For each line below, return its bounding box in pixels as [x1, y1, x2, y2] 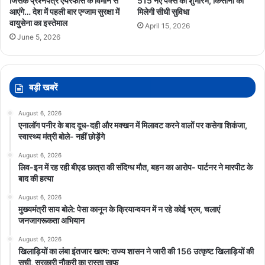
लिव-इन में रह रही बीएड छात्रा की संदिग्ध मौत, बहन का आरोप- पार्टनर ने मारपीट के [18, 161, 253, 172]
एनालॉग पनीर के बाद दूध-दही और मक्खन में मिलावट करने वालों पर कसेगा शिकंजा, [18, 119, 247, 130]
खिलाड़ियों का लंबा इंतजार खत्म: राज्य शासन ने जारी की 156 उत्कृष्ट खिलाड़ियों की [18, 245, 254, 256]
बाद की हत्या [18, 173, 53, 183]
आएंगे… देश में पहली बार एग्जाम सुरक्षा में [9, 6, 119, 17]
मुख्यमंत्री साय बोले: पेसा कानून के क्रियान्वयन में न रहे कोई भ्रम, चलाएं [18, 203, 220, 214]
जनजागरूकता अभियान [18, 215, 85, 225]
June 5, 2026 [17, 32, 60, 41]
